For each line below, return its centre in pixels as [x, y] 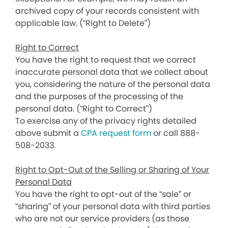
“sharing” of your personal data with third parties [113, 206]
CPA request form [116, 133]
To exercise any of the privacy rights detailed [106, 121]
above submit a [48, 133]
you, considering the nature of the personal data [113, 84]
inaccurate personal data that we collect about [112, 72]
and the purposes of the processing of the [99, 96]
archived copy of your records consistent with [107, 11]
